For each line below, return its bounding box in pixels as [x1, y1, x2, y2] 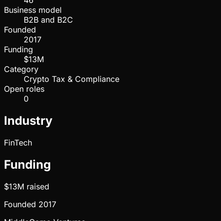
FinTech [4, 138, 32, 148]
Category [4, 64, 38, 74]
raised [24, 181, 49, 191]
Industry [4, 113, 52, 128]
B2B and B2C [24, 15, 73, 25]
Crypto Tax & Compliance [24, 74, 119, 84]
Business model [4, 5, 62, 15]
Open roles [4, 84, 44, 94]
